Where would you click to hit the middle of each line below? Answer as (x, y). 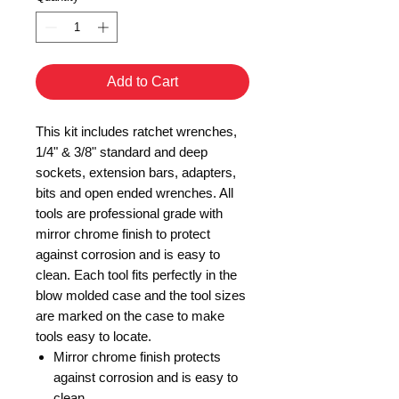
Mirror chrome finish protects (137, 357)
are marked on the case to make (130, 316)
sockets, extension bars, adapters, (136, 173)
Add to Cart (142, 82)
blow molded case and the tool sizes (141, 296)
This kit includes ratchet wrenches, (136, 132)
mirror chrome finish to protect (123, 234)
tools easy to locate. (95, 337)
